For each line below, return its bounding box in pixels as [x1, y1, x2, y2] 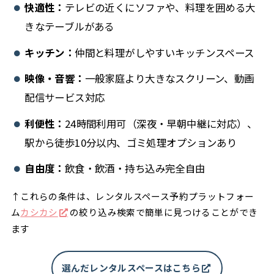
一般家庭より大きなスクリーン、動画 [84, 71, 254, 86]
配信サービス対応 [24, 90, 105, 105]
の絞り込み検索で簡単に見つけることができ [70, 205, 258, 218]
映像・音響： [24, 71, 85, 86]
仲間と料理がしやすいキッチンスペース [75, 45, 254, 60]
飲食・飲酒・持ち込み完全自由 [64, 161, 206, 176]
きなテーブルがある [24, 19, 114, 34]
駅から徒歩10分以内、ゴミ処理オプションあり [24, 135, 237, 150]
